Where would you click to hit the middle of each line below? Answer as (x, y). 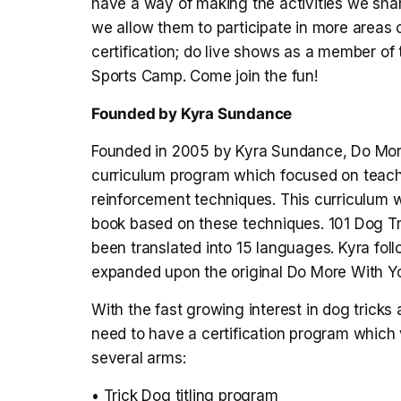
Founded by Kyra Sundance (192, 114)
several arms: (139, 358)
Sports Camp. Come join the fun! (205, 77)
